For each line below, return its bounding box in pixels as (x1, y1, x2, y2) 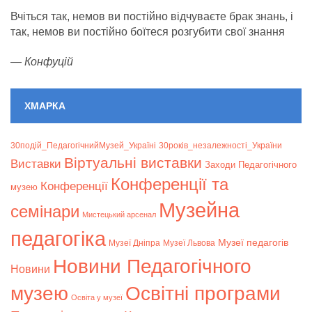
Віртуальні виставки (64, 155, 202, 171)
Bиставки (10, 157, 61, 171)
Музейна (159, 198, 240, 222)
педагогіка (10, 227, 106, 251)
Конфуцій (24, 56, 73, 68)
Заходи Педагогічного (205, 159, 297, 171)
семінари (10, 202, 79, 221)
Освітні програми (125, 282, 281, 305)
